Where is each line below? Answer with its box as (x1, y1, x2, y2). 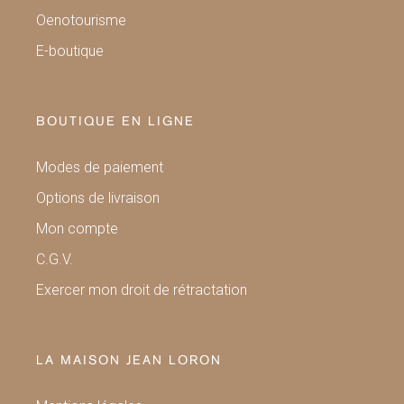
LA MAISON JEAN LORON (36, 354, 222, 367)
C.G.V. (36, 250, 73, 268)
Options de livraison (36, 188, 160, 207)
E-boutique (36, 41, 104, 60)
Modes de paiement (36, 158, 163, 176)
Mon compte (36, 219, 118, 237)
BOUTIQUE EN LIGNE (36, 115, 195, 128)
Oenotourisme (36, 11, 126, 29)
